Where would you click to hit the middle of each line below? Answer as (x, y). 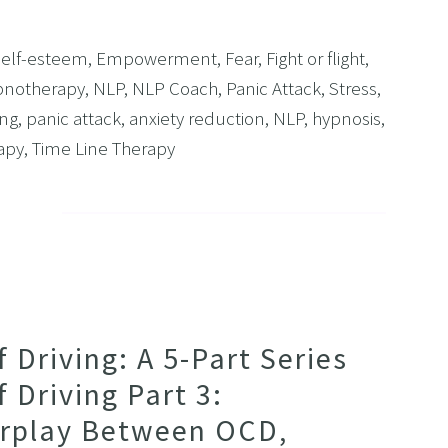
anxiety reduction (196, 117)
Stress (352, 87)
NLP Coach (174, 87)
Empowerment (156, 57)
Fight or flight (315, 57)
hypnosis (346, 117)
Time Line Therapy (103, 147)
